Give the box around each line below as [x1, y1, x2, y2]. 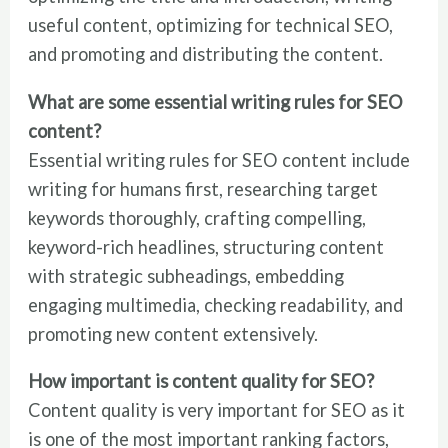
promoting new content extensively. [28, 322, 319, 345]
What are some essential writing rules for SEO [28, 90, 404, 113]
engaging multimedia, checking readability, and [28, 293, 404, 316]
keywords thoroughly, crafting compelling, [28, 206, 367, 229]
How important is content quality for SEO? [28, 369, 375, 392]
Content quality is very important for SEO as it [28, 398, 406, 421]
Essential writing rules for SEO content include [28, 148, 411, 171]
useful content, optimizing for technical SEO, [28, 14, 394, 37]
